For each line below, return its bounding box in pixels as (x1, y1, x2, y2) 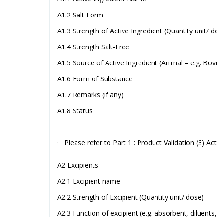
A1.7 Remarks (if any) (57, 90, 124, 99)
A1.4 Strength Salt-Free (57, 42, 129, 51)
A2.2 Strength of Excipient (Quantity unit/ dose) (57, 192, 204, 201)
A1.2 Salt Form (57, 10, 103, 19)
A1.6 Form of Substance (57, 74, 133, 83)
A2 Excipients (57, 160, 98, 170)
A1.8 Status (57, 106, 93, 115)
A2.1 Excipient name (57, 176, 120, 186)
